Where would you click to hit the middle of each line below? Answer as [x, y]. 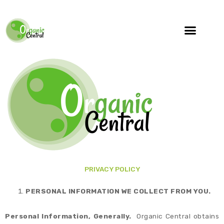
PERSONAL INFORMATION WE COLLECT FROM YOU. [118, 191]
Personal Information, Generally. [68, 216]
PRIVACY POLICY [112, 169]
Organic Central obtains [175, 216]
